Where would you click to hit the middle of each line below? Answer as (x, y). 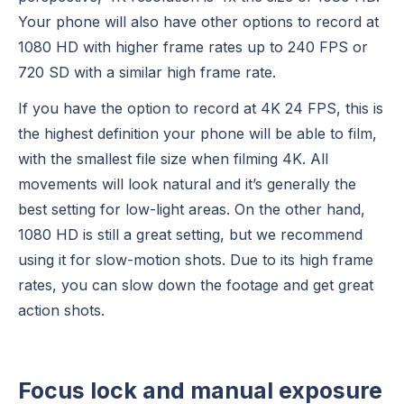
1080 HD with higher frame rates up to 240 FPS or (193, 46)
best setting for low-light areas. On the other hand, (192, 209)
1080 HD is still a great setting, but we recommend (190, 234)
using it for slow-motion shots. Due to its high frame (196, 259)
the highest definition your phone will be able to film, (197, 133)
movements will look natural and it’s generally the (187, 184)
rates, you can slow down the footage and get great (196, 285)
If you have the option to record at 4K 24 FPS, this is (201, 108)
